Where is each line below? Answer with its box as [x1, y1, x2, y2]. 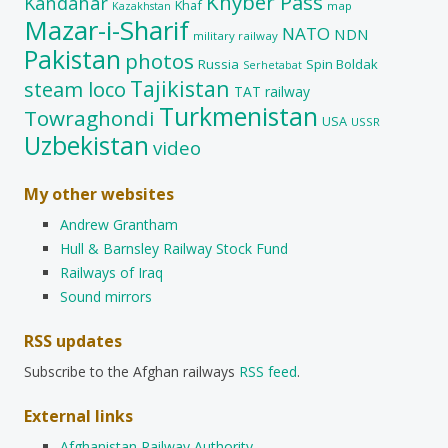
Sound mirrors [60, 286, 152, 306]
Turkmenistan [159, 98, 318, 133]
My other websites [24, 182, 174, 205]
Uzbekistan [24, 128, 149, 162]
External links [24, 404, 133, 427]
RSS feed [239, 361, 297, 381]
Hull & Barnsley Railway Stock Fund [60, 238, 288, 258]
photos [125, 46, 194, 75]
